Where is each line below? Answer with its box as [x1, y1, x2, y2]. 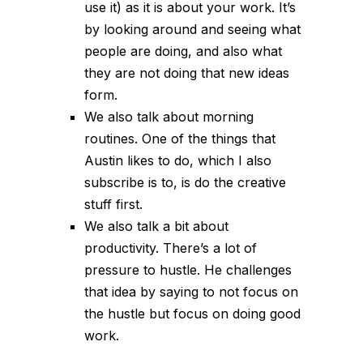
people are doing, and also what [84, 42, 282, 59]
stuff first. [84, 195, 143, 212]
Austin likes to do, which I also [84, 152, 271, 169]
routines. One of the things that [84, 130, 275, 147]
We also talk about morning [84, 108, 254, 125]
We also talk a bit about [84, 217, 228, 234]
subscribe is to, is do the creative [84, 173, 286, 190]
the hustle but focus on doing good [84, 305, 301, 322]
